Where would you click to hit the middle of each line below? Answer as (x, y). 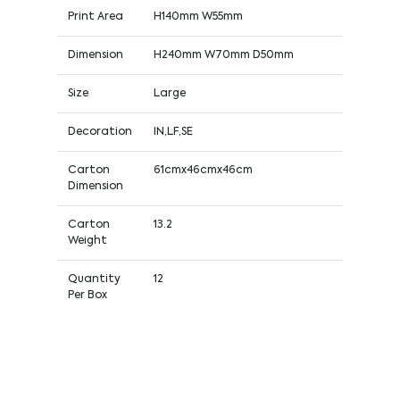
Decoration (100, 132)
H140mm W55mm (198, 17)
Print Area (95, 17)
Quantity (94, 279)
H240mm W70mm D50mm (223, 55)
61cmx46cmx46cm (203, 170)
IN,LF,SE (173, 132)
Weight (87, 241)
